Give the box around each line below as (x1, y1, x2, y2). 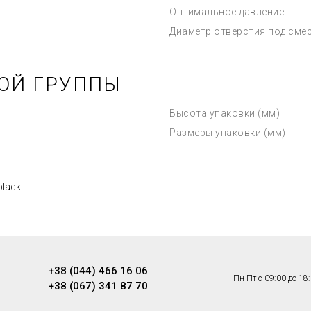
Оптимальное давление (169, 6, 284, 17)
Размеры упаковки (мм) (169, 127, 286, 138)
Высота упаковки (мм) (169, 108, 280, 119)
